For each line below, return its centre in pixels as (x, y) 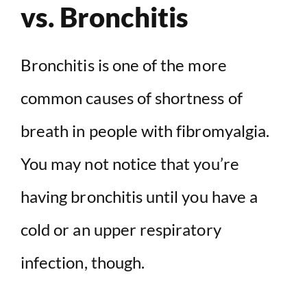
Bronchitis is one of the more (124, 65)
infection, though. (83, 262)
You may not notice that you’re (130, 164)
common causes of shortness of (132, 98)
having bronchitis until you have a (139, 197)
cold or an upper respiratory (121, 230)
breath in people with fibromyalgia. (145, 131)
